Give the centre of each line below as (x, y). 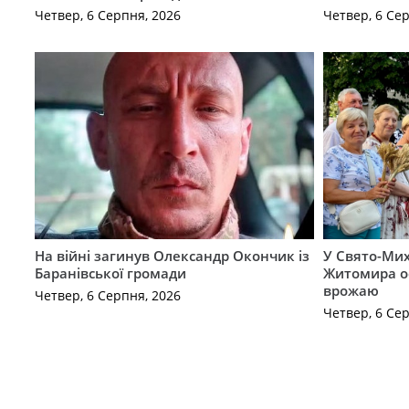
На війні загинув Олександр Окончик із (172, 255)
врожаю (351, 290)
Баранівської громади (110, 273)
